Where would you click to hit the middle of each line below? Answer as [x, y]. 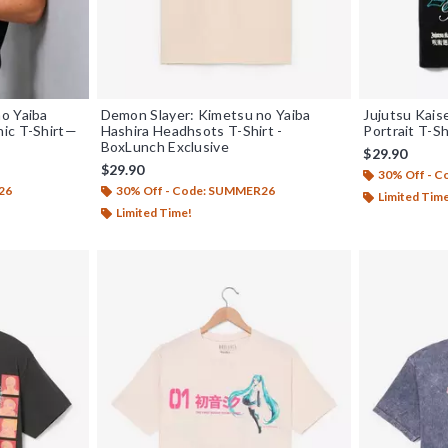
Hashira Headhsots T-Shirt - [191, 130]
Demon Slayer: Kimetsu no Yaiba [205, 114]
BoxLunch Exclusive [164, 146]
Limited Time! [153, 212]
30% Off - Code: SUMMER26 [195, 190]
